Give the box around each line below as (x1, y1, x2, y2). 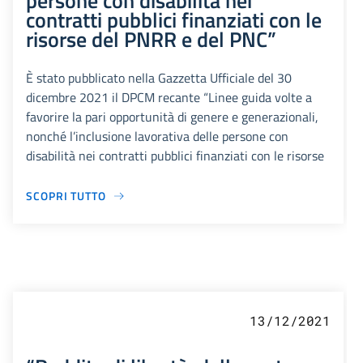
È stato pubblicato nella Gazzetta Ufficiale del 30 (26, 68, 292, 88)
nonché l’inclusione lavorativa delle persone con (26, 126, 288, 147)
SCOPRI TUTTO (26, 187, 106, 205)
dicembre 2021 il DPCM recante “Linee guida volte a (26, 88, 312, 108)
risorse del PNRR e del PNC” (26, 23, 276, 56)
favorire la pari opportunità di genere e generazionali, (26, 107, 318, 127)
